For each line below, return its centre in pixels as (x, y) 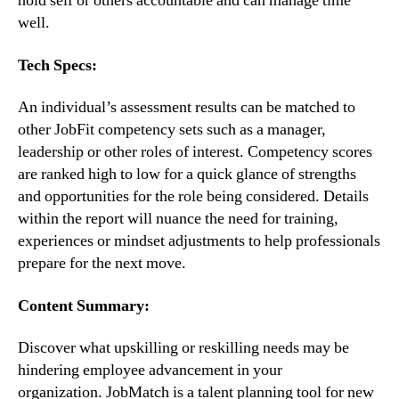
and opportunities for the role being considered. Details (193, 197)
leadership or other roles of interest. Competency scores (195, 152)
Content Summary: (84, 305)
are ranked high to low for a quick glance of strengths (187, 175)
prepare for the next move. (102, 264)
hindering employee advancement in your (150, 370)
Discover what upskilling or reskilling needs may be (183, 348)
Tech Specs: (57, 65)
